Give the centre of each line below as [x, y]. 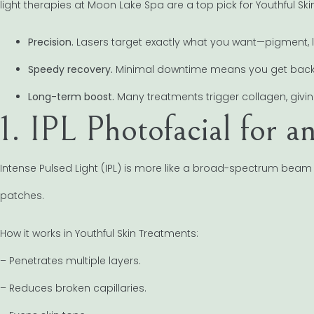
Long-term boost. [71, 97]
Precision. [51, 42]
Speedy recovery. [70, 70]
